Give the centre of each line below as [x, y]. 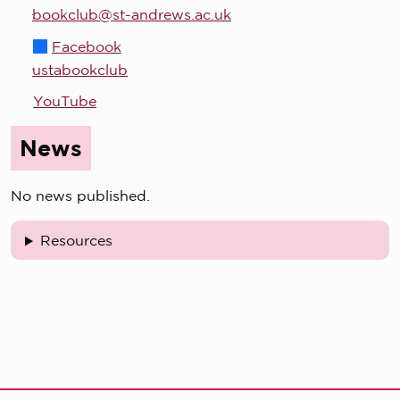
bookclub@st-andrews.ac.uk [132, 15]
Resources [76, 241]
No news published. [80, 196]
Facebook [86, 46]
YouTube [65, 101]
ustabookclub [80, 69]
